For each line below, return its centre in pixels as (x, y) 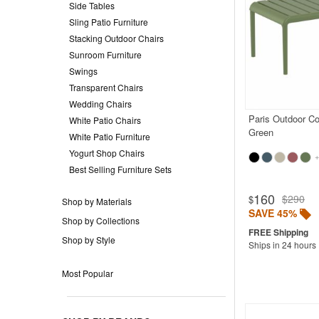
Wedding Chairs (100, 103)
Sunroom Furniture (105, 54)
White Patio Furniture (110, 136)
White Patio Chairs (105, 120)
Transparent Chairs (106, 87)
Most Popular (88, 273)
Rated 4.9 (127, 182)
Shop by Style (89, 239)
